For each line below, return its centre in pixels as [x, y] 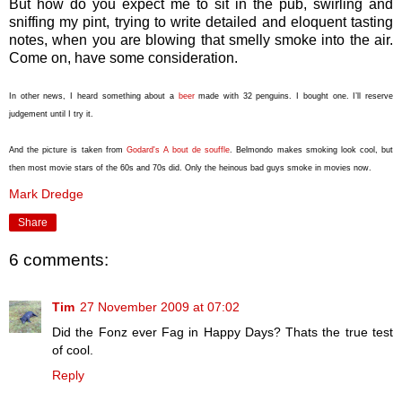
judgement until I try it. [51, 114]
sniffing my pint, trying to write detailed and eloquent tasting [201, 22]
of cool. [73, 350]
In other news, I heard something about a [94, 96]
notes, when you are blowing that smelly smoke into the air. [201, 39]
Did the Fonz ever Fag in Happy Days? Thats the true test [223, 332]
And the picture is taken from [68, 149]
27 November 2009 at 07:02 [160, 306]
